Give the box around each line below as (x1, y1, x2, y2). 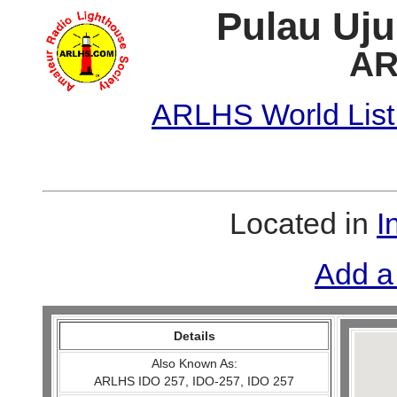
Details (173, 329, 215, 343)
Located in (230, 206, 377, 240)
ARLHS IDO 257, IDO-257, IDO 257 (94, 374, 295, 388)
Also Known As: (151, 356, 237, 370)
